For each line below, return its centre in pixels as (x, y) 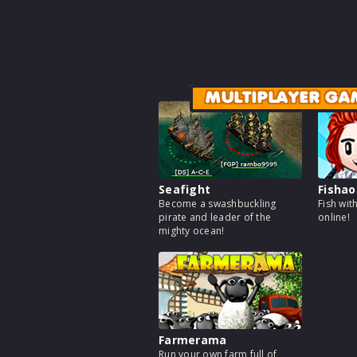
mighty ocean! (192, 231)
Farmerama (193, 340)
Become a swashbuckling (218, 204)
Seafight (184, 190)
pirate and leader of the (215, 218)
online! (334, 218)
